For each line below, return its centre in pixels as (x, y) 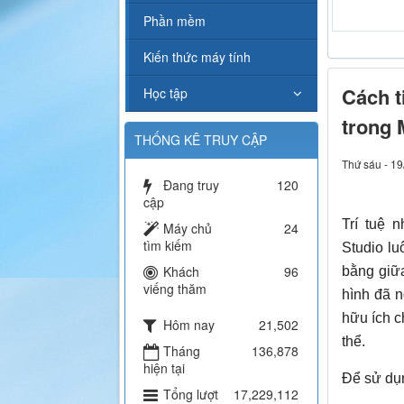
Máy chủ (188, 229)
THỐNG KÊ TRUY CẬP (201, 140)
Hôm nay (189, 325)
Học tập (165, 93)
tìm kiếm (168, 246)
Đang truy (191, 185)
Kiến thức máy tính (197, 57)
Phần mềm (174, 21)
